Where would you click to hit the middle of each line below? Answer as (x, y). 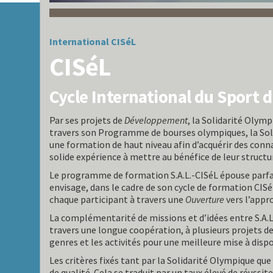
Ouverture (205, 200)
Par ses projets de (87, 120)
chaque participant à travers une (118, 200)
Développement (156, 120)
